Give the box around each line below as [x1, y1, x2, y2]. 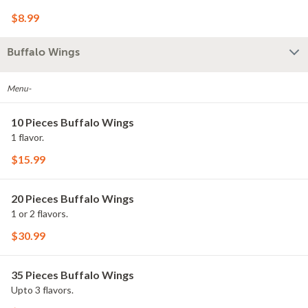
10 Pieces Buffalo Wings [11, 115, 134, 129]
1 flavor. [11, 131, 44, 143]
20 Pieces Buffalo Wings [11, 192, 134, 205]
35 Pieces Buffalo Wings [11, 268, 134, 281]
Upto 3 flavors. [11, 284, 74, 296]
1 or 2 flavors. [11, 208, 68, 219]
